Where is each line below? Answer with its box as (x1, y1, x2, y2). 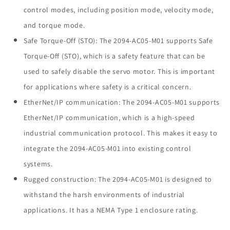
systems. (24, 159, 53, 169)
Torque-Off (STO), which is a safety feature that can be (24, 51, 205, 61)
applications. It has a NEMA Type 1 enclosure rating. (24, 205, 198, 215)
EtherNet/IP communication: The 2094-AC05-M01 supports (24, 98, 220, 107)
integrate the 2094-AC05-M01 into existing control (24, 144, 191, 154)
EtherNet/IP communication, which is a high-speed (24, 113, 195, 123)
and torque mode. (24, 21, 85, 30)
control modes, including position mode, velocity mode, (24, 5, 214, 15)
